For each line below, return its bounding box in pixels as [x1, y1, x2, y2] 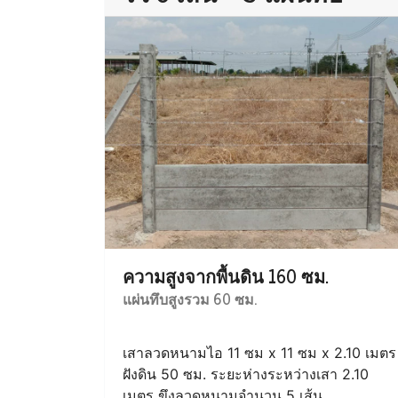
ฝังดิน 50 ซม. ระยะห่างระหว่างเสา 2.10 [123, 365, 369, 383]
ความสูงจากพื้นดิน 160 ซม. [123, 261, 329, 291]
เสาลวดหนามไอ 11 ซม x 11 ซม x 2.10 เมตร [123, 344, 396, 362]
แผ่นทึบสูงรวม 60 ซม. [123, 287, 257, 310]
